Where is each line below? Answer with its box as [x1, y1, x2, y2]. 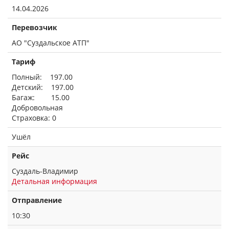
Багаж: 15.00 [12, 93, 70, 102]
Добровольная [12, 103, 63, 112]
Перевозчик [12, 22, 57, 32]
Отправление [12, 195, 62, 205]
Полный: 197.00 [12, 72, 73, 82]
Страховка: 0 [12, 113, 56, 123]
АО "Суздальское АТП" [12, 38, 89, 48]
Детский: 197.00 [12, 82, 74, 92]
